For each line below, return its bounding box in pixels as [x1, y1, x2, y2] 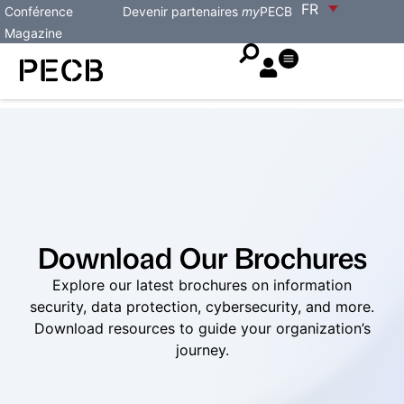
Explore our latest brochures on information [52, 276, 352, 295]
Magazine [5, 25, 62, 41]
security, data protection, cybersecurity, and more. [30, 298, 374, 317]
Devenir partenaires [123, 4, 239, 19]
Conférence [5, 4, 73, 19]
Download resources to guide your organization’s [33, 319, 371, 338]
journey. [175, 341, 229, 360]
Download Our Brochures [37, 237, 367, 277]
